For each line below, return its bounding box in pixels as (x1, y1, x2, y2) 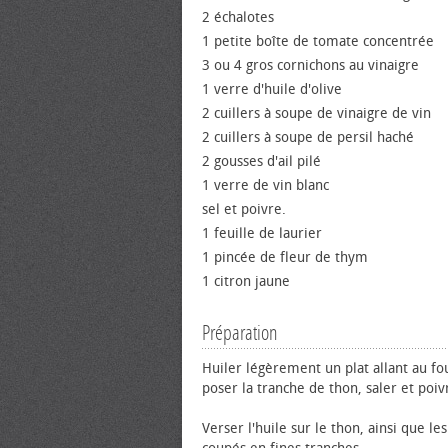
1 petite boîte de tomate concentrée (202, 33, 434, 50)
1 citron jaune (202, 273, 290, 290)
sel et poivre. (202, 201, 286, 218)
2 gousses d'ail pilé (202, 153, 321, 170)
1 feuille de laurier (202, 225, 322, 242)
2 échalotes (202, 9, 274, 26)
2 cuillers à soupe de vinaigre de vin (202, 105, 431, 122)
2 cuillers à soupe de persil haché (202, 129, 414, 146)
